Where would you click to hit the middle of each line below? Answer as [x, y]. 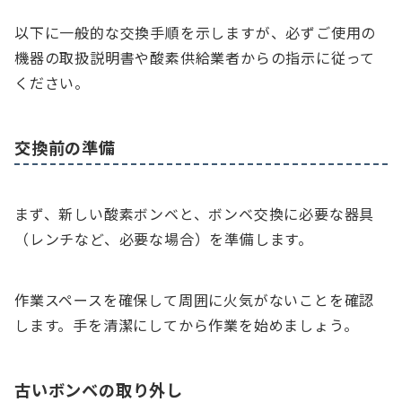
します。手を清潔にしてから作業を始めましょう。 [187, 325]
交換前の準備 [65, 148]
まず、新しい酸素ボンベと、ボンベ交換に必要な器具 [195, 214]
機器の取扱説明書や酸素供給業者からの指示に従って [195, 58]
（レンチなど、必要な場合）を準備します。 [164, 239]
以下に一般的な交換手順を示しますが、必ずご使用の [196, 33]
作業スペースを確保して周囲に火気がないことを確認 [195, 300]
